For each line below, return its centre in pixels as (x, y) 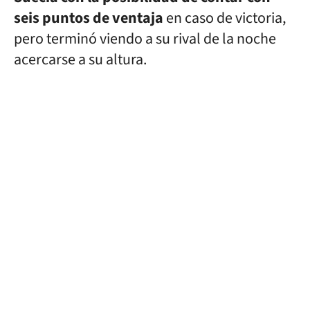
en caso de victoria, (225, 18)
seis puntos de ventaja (89, 18)
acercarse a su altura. (80, 60)
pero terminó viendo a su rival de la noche (145, 39)
